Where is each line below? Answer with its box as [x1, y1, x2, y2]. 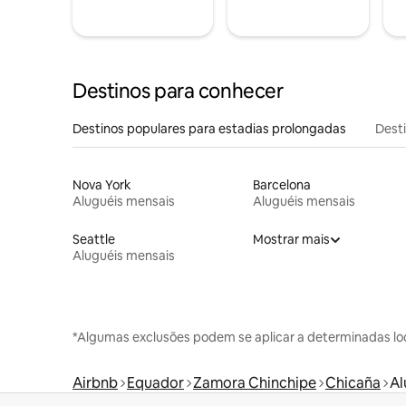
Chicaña [325, 372, 381, 392]
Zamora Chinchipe [193, 372, 316, 392]
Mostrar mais [252, 230, 330, 247]
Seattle [72, 230, 115, 247]
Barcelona [252, 176, 311, 193]
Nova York [72, 176, 131, 193]
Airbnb [72, 372, 118, 392]
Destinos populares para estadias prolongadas [72, 120, 346, 137]
